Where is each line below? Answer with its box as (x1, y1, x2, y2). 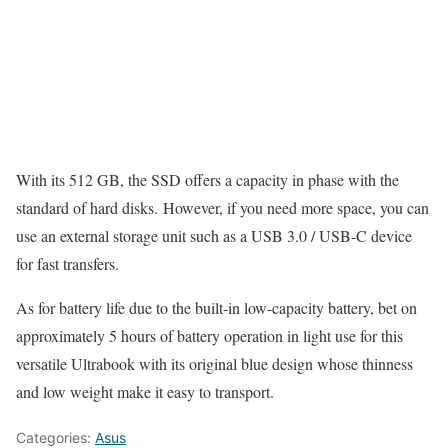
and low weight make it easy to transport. (16, 380, 274, 402)
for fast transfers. (16, 252, 119, 274)
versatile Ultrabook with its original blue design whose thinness (16, 352, 413, 374)
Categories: (16, 428, 95, 446)
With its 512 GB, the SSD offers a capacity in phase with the (16, 168, 399, 190)
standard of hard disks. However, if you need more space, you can (16, 196, 429, 218)
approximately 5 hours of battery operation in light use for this (16, 324, 403, 346)
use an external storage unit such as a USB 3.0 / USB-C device (16, 224, 412, 246)
